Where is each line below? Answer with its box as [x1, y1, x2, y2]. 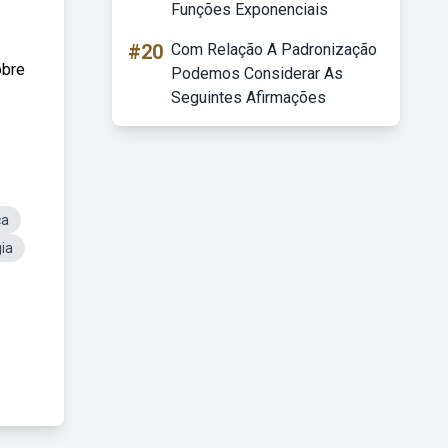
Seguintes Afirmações [171, 88, 326, 107]
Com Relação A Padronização [171, 40, 377, 59]
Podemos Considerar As [171, 64, 343, 83]
